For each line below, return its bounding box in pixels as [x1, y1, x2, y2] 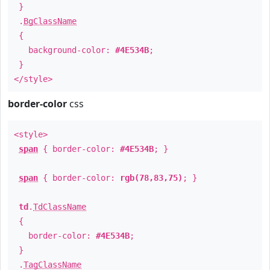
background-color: [14, 45, 115, 55]
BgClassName [24, 16, 77, 26]
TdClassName [33, 202, 86, 212]
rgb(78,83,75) [120, 173, 183, 183]
